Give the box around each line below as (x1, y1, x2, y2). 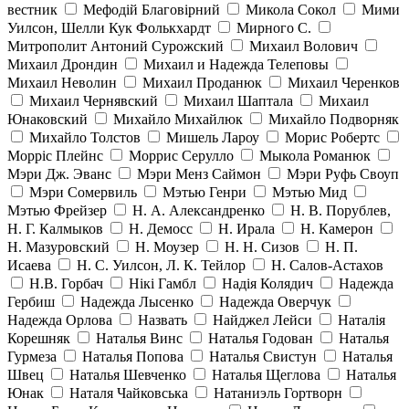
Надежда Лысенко (80, 294, 194, 310)
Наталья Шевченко (69, 367, 186, 383)
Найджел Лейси (213, 312, 312, 329)
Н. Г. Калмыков (7, 221, 103, 237)
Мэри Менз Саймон (137, 166, 261, 183)
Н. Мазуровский (7, 239, 110, 256)
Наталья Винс (96, 330, 183, 347)
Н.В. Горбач (29, 276, 103, 292)
